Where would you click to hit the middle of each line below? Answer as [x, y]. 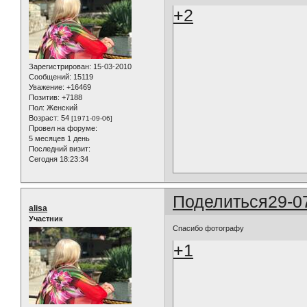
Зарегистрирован [59, 67]
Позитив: [44, 98]
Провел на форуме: [63, 128]
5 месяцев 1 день [59, 139]
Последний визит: [60, 149]
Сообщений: [50, 77]
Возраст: [44, 118]
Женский [61, 108]
